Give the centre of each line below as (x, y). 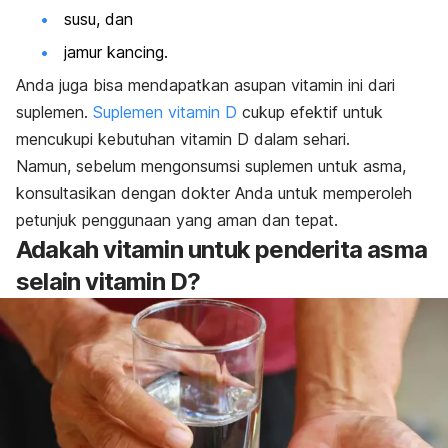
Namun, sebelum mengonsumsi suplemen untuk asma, (211, 166)
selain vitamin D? (108, 282)
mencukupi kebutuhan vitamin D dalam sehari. (183, 139)
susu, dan (98, 18)
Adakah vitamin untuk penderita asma (222, 250)
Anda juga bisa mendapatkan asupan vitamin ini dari (205, 85)
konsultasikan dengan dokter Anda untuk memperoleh (214, 193)
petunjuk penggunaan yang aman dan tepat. (177, 220)
